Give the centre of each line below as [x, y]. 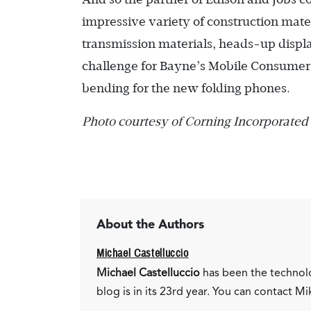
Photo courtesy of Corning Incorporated [195, 121]
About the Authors [150, 224]
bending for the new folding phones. [186, 88]
